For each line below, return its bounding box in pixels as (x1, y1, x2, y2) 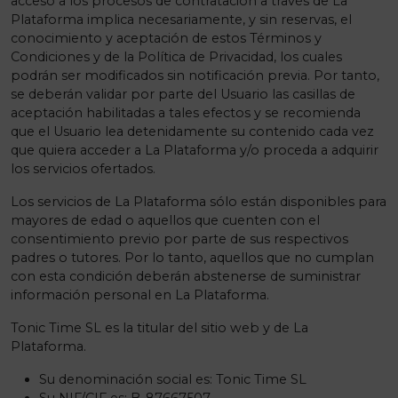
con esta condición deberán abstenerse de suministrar (11, 268, 361, 284)
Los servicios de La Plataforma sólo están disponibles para (11, 194, 386, 210)
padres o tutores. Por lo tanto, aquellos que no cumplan (11, 250, 374, 266)
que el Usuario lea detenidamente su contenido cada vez (11, 123, 374, 139)
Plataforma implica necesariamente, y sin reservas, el (11, 12, 352, 28)
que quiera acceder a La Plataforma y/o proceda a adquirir (11, 142, 378, 158)
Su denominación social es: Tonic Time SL (39, 371, 306, 387)
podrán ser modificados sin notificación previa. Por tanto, (11, 68, 379, 84)
